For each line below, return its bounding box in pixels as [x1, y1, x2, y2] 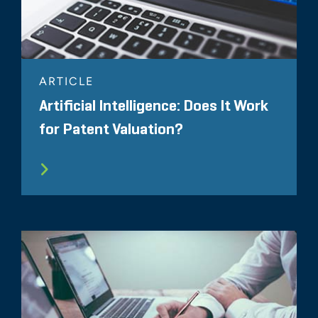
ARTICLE [39, 74, 94, 88]
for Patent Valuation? [39, 121, 183, 138]
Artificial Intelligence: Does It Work [39, 98, 268, 114]
